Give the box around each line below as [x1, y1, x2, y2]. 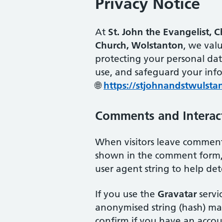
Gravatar [158, 188, 197, 200]
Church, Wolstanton [95, 40, 183, 52]
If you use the [95, 188, 158, 200]
